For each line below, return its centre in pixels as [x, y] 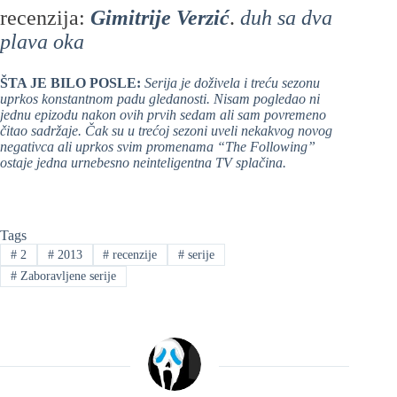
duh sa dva [286, 18]
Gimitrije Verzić [160, 18]
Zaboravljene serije [66, 276]
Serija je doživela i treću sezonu [232, 83]
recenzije [133, 254]
